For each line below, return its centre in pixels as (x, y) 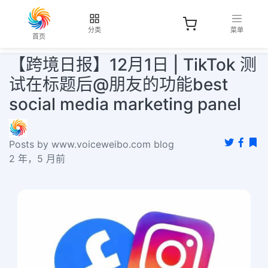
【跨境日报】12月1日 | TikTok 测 (133, 65)
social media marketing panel (125, 104)
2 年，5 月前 (37, 159)
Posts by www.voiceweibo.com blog (92, 144)
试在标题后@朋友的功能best (118, 84)
